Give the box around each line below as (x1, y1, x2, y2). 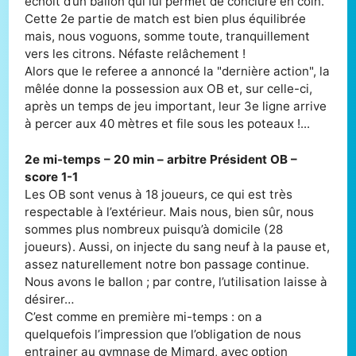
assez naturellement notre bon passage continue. (25, 256, 310, 272)
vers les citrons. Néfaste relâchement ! (25, 45, 246, 61)
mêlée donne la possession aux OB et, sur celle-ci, (25, 80, 313, 96)
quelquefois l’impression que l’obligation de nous (25, 326, 302, 342)
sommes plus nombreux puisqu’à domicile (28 (25, 221, 284, 237)
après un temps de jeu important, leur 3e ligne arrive (25, 98, 327, 114)
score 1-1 (25, 168, 79, 184)
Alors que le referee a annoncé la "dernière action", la (25, 63, 331, 79)
